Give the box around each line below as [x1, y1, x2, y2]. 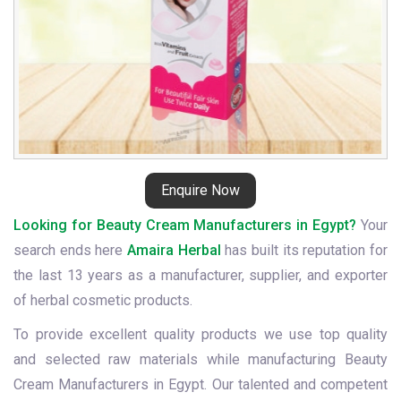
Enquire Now [161, 182, 240, 199]
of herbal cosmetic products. [13, 292, 192, 309]
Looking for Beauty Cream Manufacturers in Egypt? [13, 217, 357, 234]
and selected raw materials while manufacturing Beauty [13, 351, 388, 368]
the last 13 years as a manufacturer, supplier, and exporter [13, 267, 388, 284]
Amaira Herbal [127, 242, 221, 259]
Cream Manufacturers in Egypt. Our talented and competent [13, 376, 388, 393]
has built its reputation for [220, 242, 388, 259]
